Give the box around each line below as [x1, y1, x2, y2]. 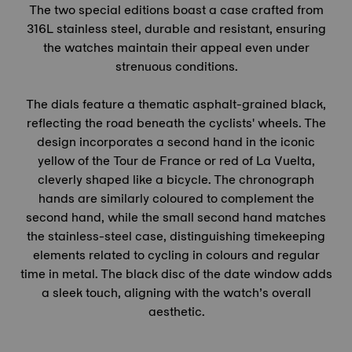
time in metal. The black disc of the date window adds [20, 263, 332, 284]
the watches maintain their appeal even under [42, 37, 310, 58]
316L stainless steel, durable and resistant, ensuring [26, 18, 326, 39]
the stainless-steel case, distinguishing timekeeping [27, 225, 325, 247]
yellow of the [37, 150, 113, 171]
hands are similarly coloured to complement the [38, 188, 314, 209]
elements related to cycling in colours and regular [32, 244, 320, 266]
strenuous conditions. [115, 56, 237, 77]
